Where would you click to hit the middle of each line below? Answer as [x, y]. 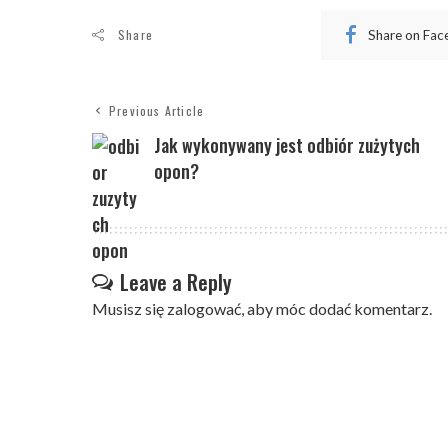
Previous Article [157, 111]
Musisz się [129, 309]
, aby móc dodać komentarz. [336, 309]
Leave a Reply [176, 282]
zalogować [204, 309]
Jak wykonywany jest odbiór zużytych [287, 145]
